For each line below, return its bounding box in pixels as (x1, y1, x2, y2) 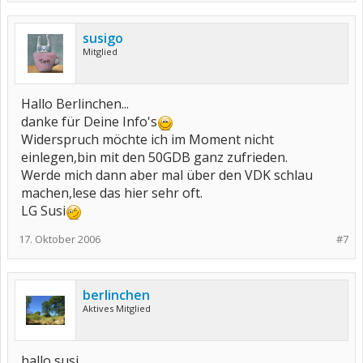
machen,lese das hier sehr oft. (21, 184, 203, 202)
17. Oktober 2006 (19, 232, 100, 246)
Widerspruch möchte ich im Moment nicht (21, 130, 274, 148)
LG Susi (21, 202, 66, 220)
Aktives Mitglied (83, 302, 151, 314)
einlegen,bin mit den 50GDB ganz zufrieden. (21, 148, 288, 166)
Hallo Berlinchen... (21, 95, 129, 113)
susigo (83, 29, 123, 47)
